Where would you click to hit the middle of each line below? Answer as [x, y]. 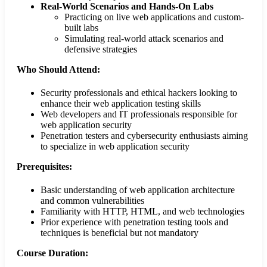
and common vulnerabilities [92, 201]
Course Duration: [52, 253]
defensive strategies [101, 49]
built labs [81, 27]
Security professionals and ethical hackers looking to [139, 92]
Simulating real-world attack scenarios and [144, 38]
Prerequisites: [44, 166]
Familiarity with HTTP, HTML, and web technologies [142, 212]
